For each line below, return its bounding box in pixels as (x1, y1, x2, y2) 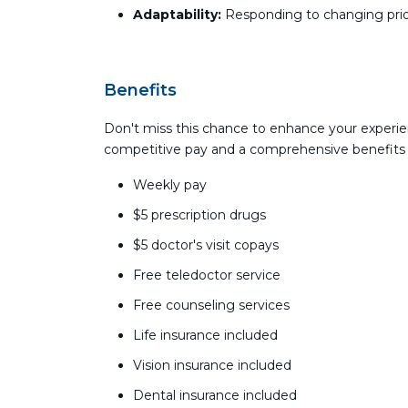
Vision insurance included (133, 357, 291, 373)
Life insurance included (133, 327, 278, 343)
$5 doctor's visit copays (133, 237, 279, 253)
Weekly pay (133, 177, 207, 193)
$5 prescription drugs (133, 207, 266, 223)
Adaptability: (133, 6, 221, 23)
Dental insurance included (133, 387, 297, 403)
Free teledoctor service (133, 267, 280, 283)
